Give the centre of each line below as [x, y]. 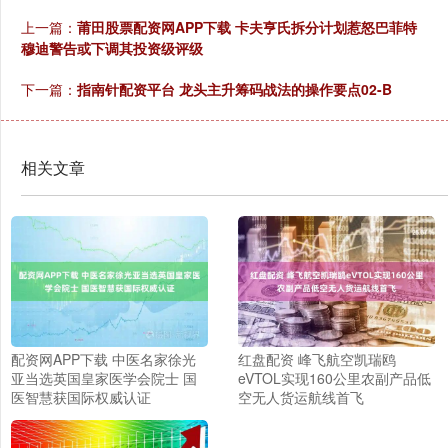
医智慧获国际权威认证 [81, 396]
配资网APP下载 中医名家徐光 [103, 358]
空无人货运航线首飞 [300, 396]
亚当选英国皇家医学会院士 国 [104, 377]
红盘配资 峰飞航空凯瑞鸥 [316, 358]
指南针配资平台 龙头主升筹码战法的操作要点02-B [234, 88]
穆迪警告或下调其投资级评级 [112, 47]
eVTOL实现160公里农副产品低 [334, 377]
